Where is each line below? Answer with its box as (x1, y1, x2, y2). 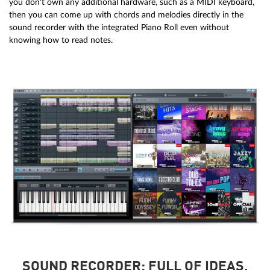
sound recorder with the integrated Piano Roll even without (9, 22, 229, 32)
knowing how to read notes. (9, 35, 113, 45)
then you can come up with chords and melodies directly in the (9, 10, 243, 19)
